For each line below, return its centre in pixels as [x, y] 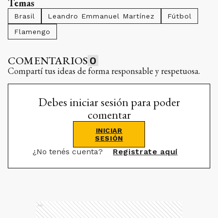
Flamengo [32, 32]
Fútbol [180, 16]
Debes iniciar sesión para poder [109, 102]
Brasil [25, 16]
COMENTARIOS [48, 61]
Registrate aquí [145, 152]
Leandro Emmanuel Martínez [101, 16]
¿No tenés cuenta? [69, 152]
